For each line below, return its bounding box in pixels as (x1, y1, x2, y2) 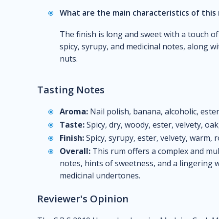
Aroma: (60, 106, 88, 117)
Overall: (60, 146, 90, 156)
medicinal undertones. (60, 170, 140, 181)
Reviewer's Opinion (37, 192, 129, 205)
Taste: (60, 119, 85, 130)
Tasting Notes (37, 83, 105, 96)
